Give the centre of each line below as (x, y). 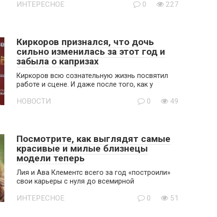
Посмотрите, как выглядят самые (93, 139)
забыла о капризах (58, 61)
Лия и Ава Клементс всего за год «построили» (93, 173)
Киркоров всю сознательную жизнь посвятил (92, 76)
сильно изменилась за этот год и (91, 52)
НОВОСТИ (34, 101)
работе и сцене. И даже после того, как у (85, 85)
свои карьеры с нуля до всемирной (75, 181)
